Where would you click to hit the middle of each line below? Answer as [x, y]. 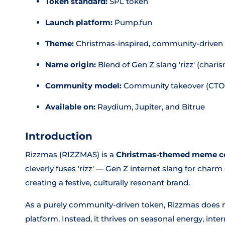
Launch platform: [79, 22]
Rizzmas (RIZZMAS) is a [71, 154]
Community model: [83, 86]
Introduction [59, 136]
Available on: [70, 107]
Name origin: [71, 65]
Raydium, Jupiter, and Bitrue [150, 107]
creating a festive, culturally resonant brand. [107, 183]
